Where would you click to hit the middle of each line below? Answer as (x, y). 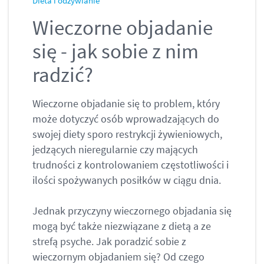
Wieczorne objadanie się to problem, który (126, 104)
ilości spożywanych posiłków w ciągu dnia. (127, 180)
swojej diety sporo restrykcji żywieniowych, (127, 134)
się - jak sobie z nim (115, 52)
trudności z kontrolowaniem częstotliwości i (131, 165)
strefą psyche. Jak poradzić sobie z (109, 242)
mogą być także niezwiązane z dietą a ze (122, 226)
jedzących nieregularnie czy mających (115, 150)
